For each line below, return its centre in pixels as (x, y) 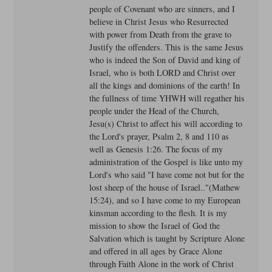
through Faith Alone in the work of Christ (162, 264)
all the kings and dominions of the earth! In (165, 86)
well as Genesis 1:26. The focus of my (156, 149)
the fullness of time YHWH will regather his (167, 98)
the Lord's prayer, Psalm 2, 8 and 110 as (159, 137)
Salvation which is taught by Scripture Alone (167, 239)
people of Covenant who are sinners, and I (162, 9)
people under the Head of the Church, (155, 111)
